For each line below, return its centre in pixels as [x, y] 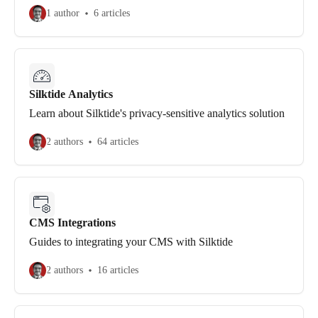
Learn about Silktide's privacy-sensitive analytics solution [157, 113]
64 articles [118, 142]
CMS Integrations [72, 223]
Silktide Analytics [71, 94]
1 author [63, 13]
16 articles [118, 270]
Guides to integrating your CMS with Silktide [131, 242]
